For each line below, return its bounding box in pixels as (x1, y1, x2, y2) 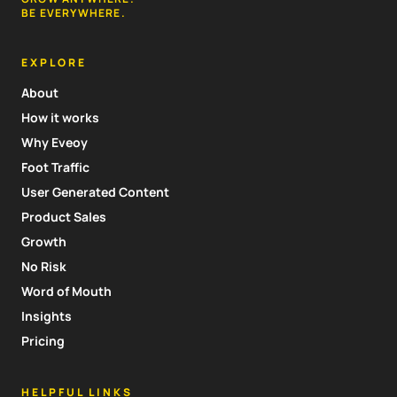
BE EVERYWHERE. (21, 4, 126, 20)
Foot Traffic (21, 158, 90, 175)
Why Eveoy (21, 133, 88, 151)
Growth (21, 232, 66, 250)
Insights (21, 307, 72, 324)
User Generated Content (21, 183, 169, 200)
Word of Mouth (21, 282, 112, 300)
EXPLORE (21, 54, 87, 70)
